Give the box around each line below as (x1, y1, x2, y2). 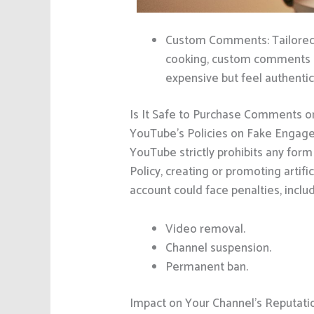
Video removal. (165, 219, 246, 239)
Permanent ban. (165, 257, 249, 277)
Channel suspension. (165, 238, 272, 258)
